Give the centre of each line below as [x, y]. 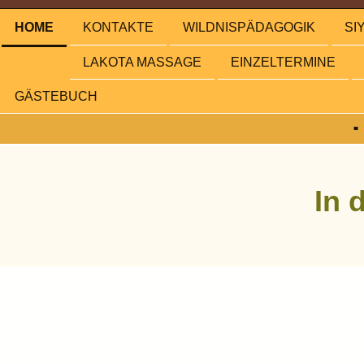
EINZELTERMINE [283, 62]
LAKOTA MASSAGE [142, 62]
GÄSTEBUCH [56, 97]
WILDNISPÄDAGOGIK [249, 28]
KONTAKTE [118, 28]
